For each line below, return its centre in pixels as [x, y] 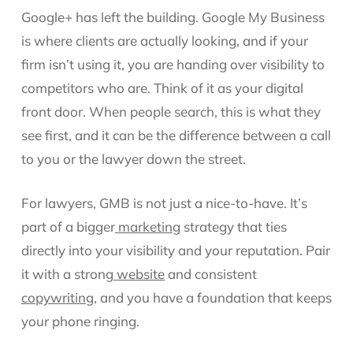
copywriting [57, 297]
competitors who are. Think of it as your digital [162, 88]
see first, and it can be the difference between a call [176, 135]
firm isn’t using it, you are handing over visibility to [173, 64]
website [140, 273]
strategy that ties [233, 226]
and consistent [210, 273]
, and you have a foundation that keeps [212, 297]
